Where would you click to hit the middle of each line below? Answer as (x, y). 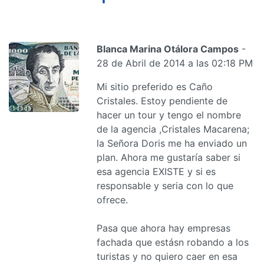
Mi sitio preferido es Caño (155, 86)
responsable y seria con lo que (165, 185)
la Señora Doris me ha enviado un (172, 143)
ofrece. (113, 199)
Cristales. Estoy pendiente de (162, 100)
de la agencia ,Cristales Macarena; (173, 129)
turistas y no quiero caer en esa (167, 256)
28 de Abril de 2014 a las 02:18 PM (175, 63)
